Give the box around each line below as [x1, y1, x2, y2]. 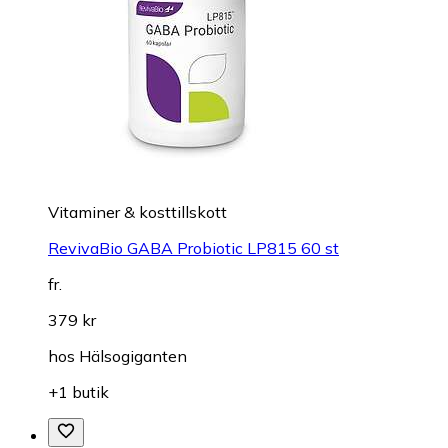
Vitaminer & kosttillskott [48, 201, 227, 222]
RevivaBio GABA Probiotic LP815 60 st [48, 237, 339, 258]
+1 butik [48, 381, 109, 402]
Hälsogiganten [79, 345, 187, 366]
